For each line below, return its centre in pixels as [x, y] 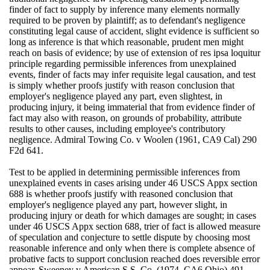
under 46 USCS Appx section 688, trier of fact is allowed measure [134, 226]
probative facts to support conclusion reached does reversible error [134, 259]
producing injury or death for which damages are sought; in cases [132, 215]
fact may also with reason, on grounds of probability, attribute [125, 118]
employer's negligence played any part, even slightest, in [115, 96]
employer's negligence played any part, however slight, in [118, 204]
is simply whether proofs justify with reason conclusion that [121, 85]
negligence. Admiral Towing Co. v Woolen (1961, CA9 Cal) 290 [133, 139]
